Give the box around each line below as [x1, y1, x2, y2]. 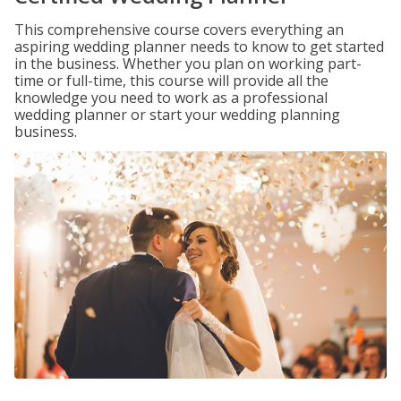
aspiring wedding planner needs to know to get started [14, 37, 384, 56]
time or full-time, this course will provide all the [14, 71, 328, 90]
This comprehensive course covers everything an [14, 20, 344, 39]
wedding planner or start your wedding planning [14, 105, 340, 124]
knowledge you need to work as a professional [14, 88, 328, 107]
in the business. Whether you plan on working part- [14, 54, 362, 73]
